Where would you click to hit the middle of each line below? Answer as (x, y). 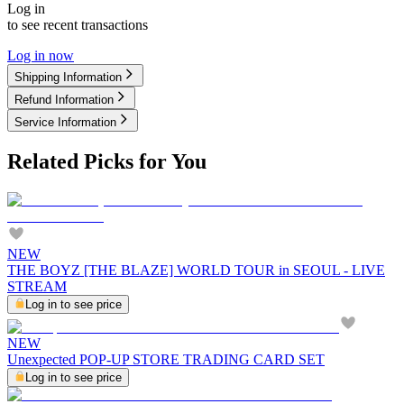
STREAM (37, 286)
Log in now (41, 55)
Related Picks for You (107, 161)
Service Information (65, 122)
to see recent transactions (78, 24)
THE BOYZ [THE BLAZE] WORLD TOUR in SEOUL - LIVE (196, 270)
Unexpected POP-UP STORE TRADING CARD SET (166, 359)
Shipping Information (68, 77)
